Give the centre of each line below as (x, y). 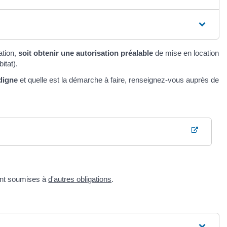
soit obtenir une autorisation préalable (86, 53)
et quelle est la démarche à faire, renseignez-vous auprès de (118, 80)
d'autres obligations (80, 179)
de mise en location (186, 53)
